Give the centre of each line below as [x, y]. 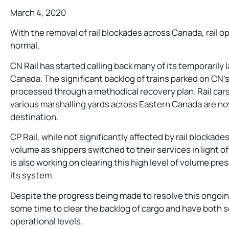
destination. [34, 117]
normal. [25, 45]
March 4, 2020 [38, 13]
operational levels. [47, 221]
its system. [32, 175]
